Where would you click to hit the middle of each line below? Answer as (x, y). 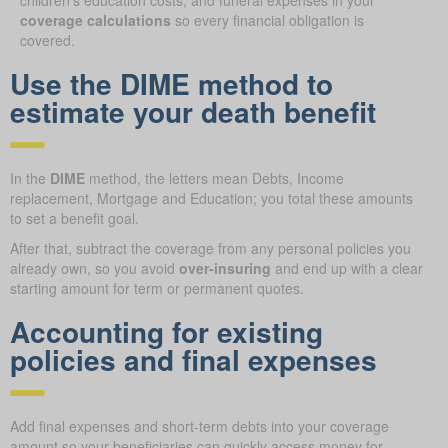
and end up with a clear (347, 267)
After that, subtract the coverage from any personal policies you (210, 247)
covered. (47, 39)
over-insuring (225, 267)
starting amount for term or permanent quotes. (157, 287)
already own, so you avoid (94, 267)
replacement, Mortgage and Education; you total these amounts (211, 197)
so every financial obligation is (267, 19)
